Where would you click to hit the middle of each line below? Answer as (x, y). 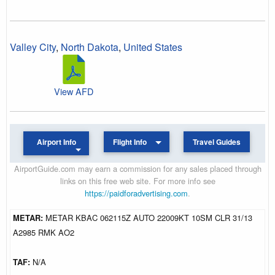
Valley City (33, 47)
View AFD (74, 91)
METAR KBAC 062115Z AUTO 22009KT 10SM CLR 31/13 (149, 217)
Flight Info (130, 142)
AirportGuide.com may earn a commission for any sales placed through (137, 168)
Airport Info (56, 142)
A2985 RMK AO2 (44, 232)
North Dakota (90, 47)
